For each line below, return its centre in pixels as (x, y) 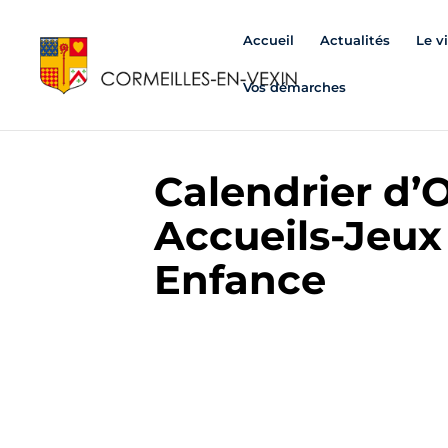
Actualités (355, 40)
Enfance (240, 279)
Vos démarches (294, 87)
